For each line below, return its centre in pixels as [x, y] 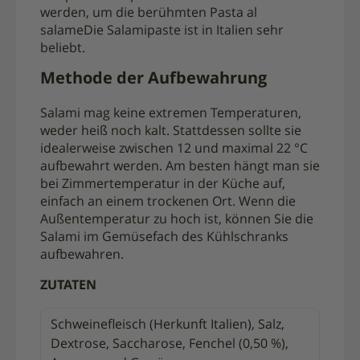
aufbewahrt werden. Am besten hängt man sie [180, 167]
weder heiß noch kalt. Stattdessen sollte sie [171, 131]
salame [62, 31]
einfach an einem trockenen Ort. [139, 202]
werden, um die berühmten [125, 13]
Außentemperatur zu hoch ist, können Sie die [177, 220]
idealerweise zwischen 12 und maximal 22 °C [174, 149]
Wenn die [267, 202]
